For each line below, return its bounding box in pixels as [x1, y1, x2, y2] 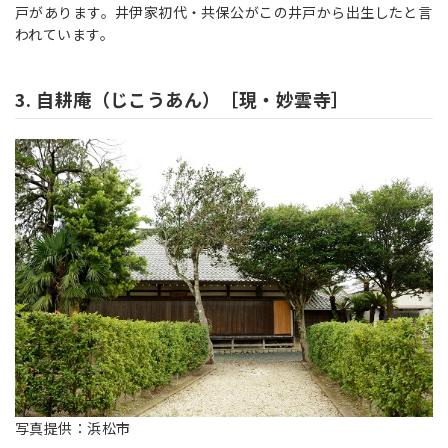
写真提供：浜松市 [15, 418, 131, 439]
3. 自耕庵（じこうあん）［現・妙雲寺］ [15, 86, 350, 113]
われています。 [15, 24, 114, 45]
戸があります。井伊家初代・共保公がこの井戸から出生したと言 [15, 2, 433, 23]
